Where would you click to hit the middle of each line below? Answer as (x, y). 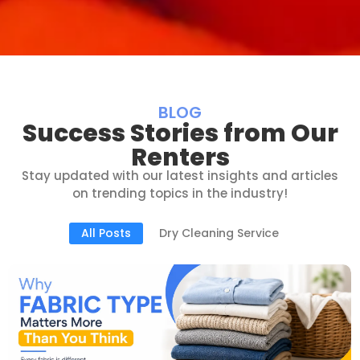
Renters (180, 158)
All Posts (106, 233)
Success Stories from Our (180, 134)
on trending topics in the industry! (180, 194)
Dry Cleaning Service (219, 233)
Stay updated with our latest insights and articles (180, 176)
